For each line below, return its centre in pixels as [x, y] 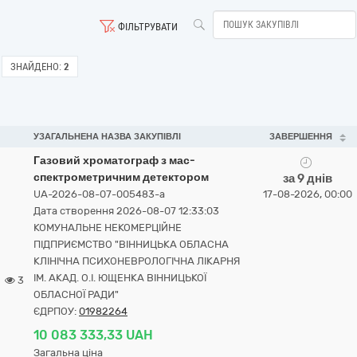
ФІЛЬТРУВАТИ [148, 27]
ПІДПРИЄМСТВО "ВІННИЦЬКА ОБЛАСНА [131, 244]
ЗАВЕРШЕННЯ [300, 137]
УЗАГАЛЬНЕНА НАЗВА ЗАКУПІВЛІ [107, 137]
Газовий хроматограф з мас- [114, 161]
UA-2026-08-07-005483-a [99, 194]
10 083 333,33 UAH [93, 335]
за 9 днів [308, 178]
